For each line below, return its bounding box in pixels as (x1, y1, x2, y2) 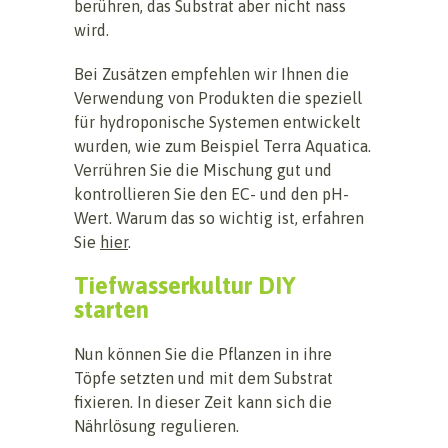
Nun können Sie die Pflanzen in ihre (74, 344, 332, 363)
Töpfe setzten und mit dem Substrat (74, 368, 333, 387)
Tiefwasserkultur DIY (74, 271, 296, 299)
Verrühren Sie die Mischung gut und (74, 160, 332, 179)
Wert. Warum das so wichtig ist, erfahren (74, 208, 364, 227)
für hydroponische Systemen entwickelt (74, 112, 361, 131)
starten (74, 295, 149, 323)
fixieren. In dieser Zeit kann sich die (74, 392, 332, 411)
